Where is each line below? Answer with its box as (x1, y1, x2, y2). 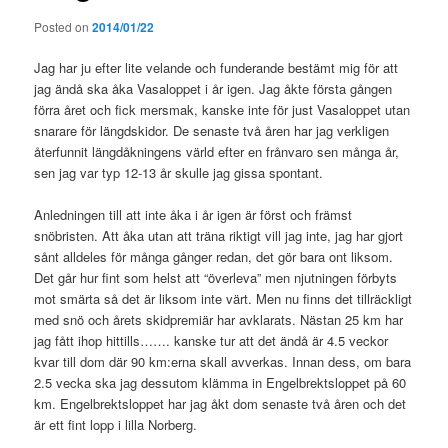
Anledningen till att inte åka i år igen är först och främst (34, 205, 353, 225)
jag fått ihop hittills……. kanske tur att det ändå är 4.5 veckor (34, 331, 389, 351)
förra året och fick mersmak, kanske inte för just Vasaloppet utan (34, 99, 411, 119)
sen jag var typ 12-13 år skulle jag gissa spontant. (34, 162, 324, 182)
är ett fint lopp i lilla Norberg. (34, 415, 198, 435)
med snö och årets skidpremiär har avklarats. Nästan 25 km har (34, 310, 404, 330)
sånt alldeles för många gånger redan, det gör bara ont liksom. (34, 247, 394, 267)
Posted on (34, 17, 93, 35)
